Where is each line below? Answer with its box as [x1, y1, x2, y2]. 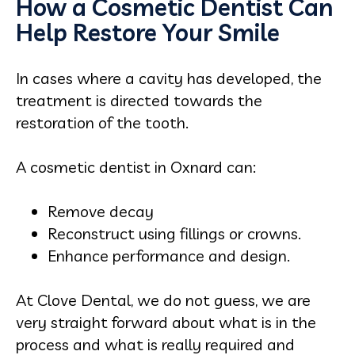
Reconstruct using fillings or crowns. [48, 223, 301, 243]
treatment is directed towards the [16, 90, 262, 110]
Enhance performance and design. [48, 246, 290, 265]
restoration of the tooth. [16, 113, 189, 132]
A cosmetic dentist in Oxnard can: [16, 157, 256, 177]
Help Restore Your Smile [16, 17, 280, 48]
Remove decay [48, 201, 154, 221]
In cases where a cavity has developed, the [16, 68, 322, 88]
